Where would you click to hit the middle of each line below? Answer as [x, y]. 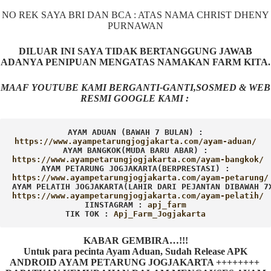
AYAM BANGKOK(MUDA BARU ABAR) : [135, 151]
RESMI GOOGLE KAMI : [135, 99]
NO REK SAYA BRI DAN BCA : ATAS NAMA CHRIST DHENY [135, 15]
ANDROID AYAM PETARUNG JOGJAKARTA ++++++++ [135, 263]
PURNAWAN [135, 26]
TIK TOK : [90, 214]
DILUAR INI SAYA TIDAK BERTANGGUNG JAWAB [135, 51]
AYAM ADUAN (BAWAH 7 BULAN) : [135, 132]
